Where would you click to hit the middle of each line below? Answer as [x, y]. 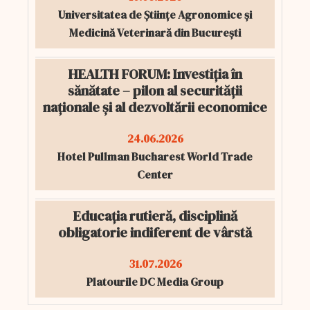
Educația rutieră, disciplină [155, 216]
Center [155, 174]
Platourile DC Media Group [155, 282]
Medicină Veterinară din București [155, 33]
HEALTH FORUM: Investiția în [155, 74]
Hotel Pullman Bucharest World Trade [155, 156]
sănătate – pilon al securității [155, 91]
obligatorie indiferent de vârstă [155, 232]
